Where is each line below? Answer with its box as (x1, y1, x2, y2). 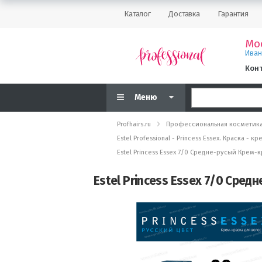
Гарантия (218, 9, 249, 18)
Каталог (124, 9, 151, 18)
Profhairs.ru (117, 120, 151, 128)
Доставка (168, 9, 201, 18)
